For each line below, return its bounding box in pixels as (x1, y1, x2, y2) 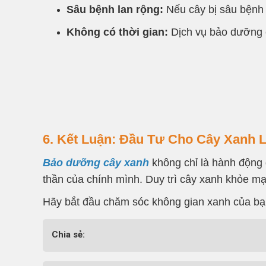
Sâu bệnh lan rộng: (66, 3, 163, 15)
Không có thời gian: (66, 26, 168, 38)
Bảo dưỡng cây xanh (43, 156, 149, 169)
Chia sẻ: (52, 229, 85, 240)
